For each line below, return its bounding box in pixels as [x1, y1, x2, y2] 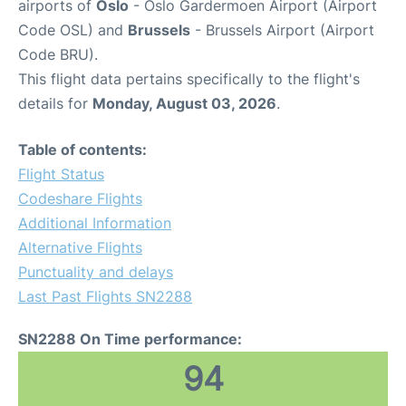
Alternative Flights [18, 237, 142, 256]
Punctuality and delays [18, 262, 173, 281]
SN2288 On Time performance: [18, 329, 242, 348]
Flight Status [18, 164, 104, 183]
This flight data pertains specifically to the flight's [18, 69, 360, 88]
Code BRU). [18, 44, 98, 63]
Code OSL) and [18, 20, 128, 39]
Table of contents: [18, 140, 147, 159]
